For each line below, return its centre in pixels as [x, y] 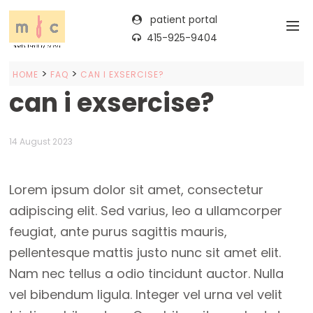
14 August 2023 [41, 142]
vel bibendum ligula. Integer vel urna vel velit [146, 295]
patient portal [182, 20]
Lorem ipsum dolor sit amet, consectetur [137, 190]
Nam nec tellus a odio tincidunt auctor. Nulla [147, 274]
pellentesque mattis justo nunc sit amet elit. [145, 253]
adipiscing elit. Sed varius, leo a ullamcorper [146, 211]
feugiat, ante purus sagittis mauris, [118, 232]
